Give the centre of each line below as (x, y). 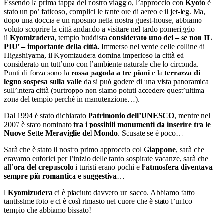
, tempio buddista (82, 38)
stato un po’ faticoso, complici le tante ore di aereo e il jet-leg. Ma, (105, 12)
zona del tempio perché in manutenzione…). (72, 99)
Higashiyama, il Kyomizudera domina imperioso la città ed (94, 55)
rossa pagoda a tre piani (110, 73)
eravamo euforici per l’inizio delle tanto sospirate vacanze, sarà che (106, 159)
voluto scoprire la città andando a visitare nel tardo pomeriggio (99, 29)
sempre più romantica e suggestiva (60, 176)
